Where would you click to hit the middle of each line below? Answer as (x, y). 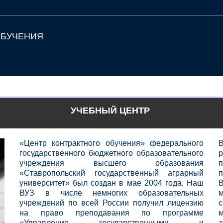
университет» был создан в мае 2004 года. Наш (111, 183)
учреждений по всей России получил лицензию (111, 203)
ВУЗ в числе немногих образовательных (111, 193)
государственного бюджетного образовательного (111, 153)
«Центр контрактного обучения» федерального (111, 143)
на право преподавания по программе (111, 213)
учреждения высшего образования (111, 163)
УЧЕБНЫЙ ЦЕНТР (111, 111)
